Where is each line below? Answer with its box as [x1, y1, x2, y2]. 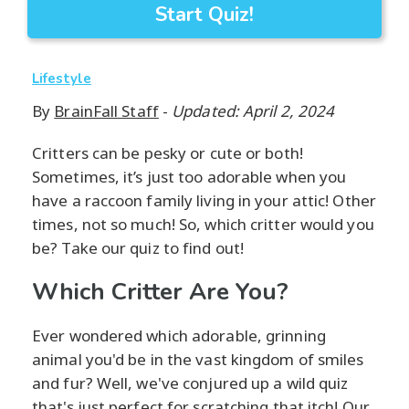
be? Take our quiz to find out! [32, 237, 245, 259]
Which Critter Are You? [32, 276, 288, 309]
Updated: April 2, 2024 [172, 100, 335, 122]
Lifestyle [32, 69, 91, 89]
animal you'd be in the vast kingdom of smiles [32, 349, 364, 371]
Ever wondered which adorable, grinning [32, 325, 326, 347]
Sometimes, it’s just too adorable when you [32, 166, 347, 188]
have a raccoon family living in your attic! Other [32, 190, 376, 212]
